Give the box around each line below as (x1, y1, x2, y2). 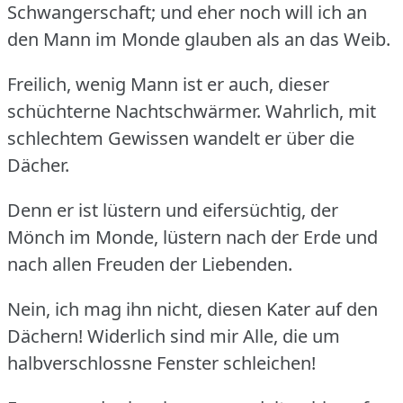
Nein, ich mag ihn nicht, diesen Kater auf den (7, 296, 378, 321)
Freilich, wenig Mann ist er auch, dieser (7, 71, 329, 96)
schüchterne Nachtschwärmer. (7, 98, 261, 123)
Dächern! (7, 323, 83, 348)
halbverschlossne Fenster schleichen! (7, 350, 316, 375)
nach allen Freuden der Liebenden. (7, 251, 292, 276)
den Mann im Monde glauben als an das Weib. (7, 26, 390, 51)
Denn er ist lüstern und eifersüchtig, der (7, 197, 338, 222)
